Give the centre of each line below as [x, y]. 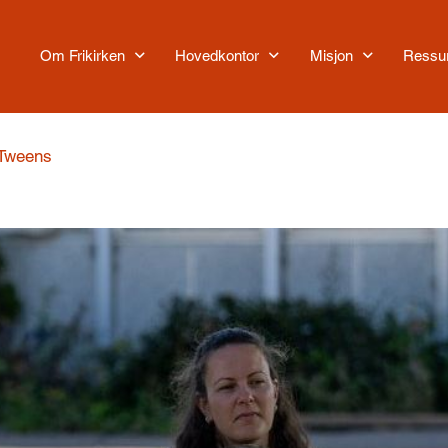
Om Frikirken [82, 56]
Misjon [331, 56]
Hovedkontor [217, 56]
